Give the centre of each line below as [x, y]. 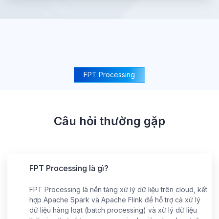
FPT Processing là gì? [69, 168]
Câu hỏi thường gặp [109, 121]
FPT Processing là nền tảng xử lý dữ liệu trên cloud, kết [118, 189]
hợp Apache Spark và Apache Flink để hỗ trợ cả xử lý [115, 199]
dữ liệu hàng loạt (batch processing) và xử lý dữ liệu [113, 210]
